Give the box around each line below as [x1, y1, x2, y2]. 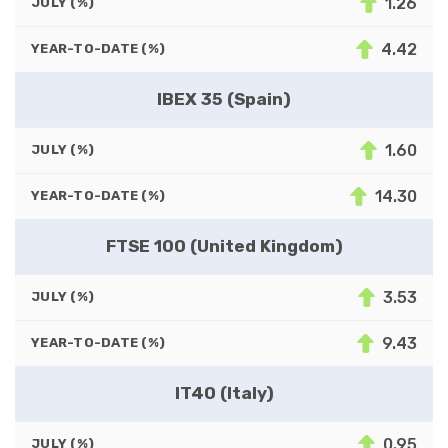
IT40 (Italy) [174, 382, 274, 403]
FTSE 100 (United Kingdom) [105, 235, 343, 256]
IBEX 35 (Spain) [157, 88, 291, 109]
